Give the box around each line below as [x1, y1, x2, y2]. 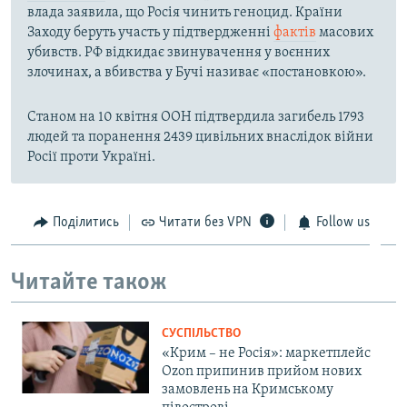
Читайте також [11, 270, 167, 295]
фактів [273, 25, 316, 41]
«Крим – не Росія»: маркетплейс [162, 346, 371, 362]
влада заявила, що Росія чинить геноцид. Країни [27, 5, 342, 21]
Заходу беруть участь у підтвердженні [27, 25, 273, 41]
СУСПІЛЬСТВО [162, 327, 241, 342]
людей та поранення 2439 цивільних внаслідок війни [27, 130, 373, 145]
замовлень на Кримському [162, 382, 333, 398]
